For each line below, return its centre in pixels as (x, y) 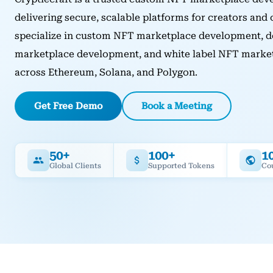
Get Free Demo (68, 106)
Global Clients (75, 166)
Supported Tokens (181, 166)
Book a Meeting (177, 106)
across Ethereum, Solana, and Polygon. (106, 72)
